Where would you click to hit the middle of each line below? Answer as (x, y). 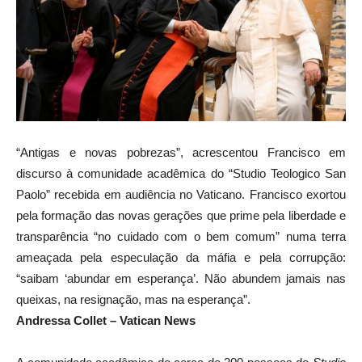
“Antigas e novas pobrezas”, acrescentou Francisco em (181, 152)
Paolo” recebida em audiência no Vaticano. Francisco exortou (181, 194)
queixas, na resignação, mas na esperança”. (133, 299)
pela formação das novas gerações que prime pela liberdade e (181, 215)
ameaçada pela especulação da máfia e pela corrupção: (181, 257)
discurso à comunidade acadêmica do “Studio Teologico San (181, 173)
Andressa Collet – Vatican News (107, 320)
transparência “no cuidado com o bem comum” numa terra (181, 236)
